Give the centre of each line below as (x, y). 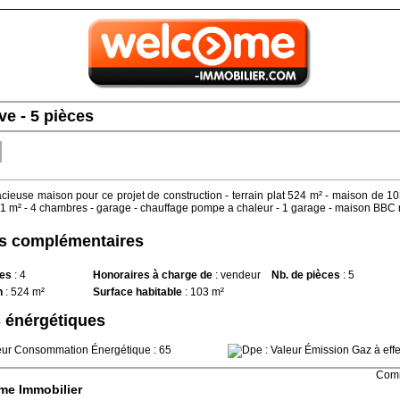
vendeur (241, 275)
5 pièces (62, 116)
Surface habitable (137, 292)
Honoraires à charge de (153, 275)
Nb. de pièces (306, 275)
